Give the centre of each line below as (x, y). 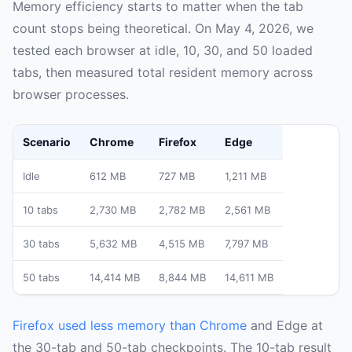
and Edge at (285, 326)
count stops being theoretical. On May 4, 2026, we (163, 29)
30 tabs (41, 244)
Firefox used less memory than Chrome (130, 326)
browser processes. (71, 95)
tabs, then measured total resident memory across (163, 73)
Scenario (47, 142)
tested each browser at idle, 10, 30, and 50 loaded (163, 51)
